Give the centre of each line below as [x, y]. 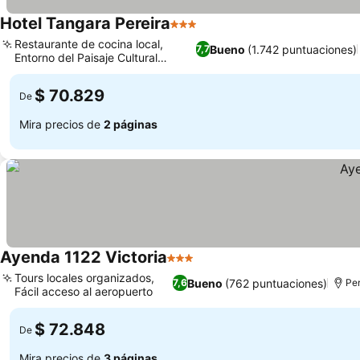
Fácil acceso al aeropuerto [84, 291]
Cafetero [37, 71]
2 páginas [131, 124]
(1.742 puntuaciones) [302, 49]
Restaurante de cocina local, [89, 44]
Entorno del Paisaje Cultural [86, 57]
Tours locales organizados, [84, 278]
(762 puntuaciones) [276, 283]
